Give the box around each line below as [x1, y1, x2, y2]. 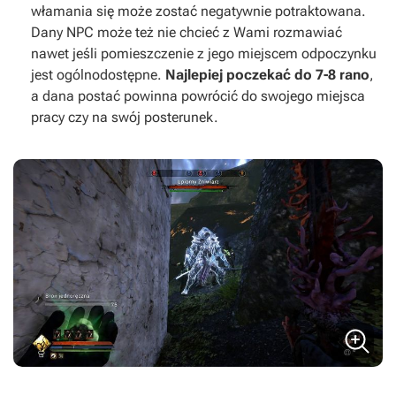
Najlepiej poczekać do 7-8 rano [165, 66, 369, 84]
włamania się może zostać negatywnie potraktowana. [31, 3, 366, 20]
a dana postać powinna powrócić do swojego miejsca [31, 88, 365, 105]
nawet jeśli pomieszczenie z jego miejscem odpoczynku [31, 45, 377, 63]
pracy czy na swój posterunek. [31, 109, 218, 126]
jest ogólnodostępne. [31, 66, 165, 84]
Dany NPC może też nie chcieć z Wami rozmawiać [31, 24, 342, 42]
